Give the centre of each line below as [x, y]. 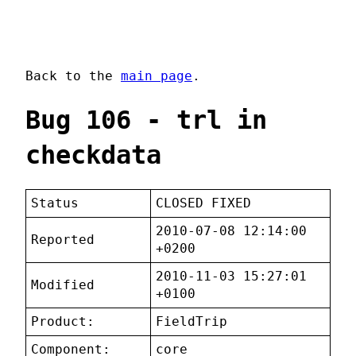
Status [55, 203]
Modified [63, 285]
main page [157, 76]
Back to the [73, 76]
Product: [63, 322]
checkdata [93, 155]
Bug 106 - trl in [146, 120]
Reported [63, 240]
